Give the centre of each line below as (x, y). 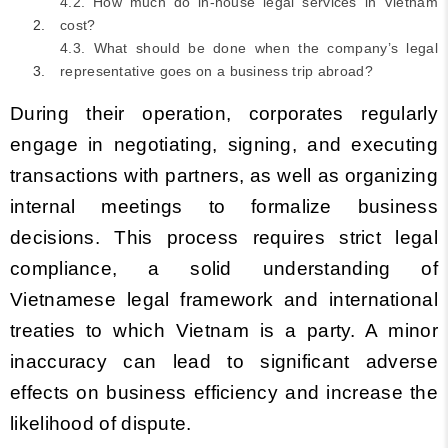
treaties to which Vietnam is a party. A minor (224, 330)
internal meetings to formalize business (224, 206)
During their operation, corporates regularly (224, 113)
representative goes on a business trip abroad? (216, 71)
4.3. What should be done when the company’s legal (249, 48)
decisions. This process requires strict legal (224, 237)
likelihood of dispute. (101, 423)
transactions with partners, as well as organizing (224, 175)
